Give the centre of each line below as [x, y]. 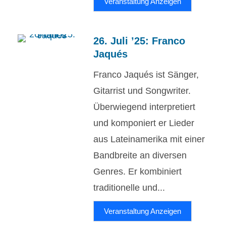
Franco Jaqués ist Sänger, [146, 75]
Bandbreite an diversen [140, 155]
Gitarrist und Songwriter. [142, 91]
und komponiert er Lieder [144, 123]
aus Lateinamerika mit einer [149, 139]
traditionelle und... [129, 188]
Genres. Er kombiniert [137, 172]
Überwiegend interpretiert [144, 107]
